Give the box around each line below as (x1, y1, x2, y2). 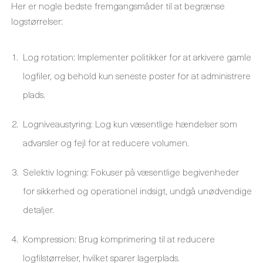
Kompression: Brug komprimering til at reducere (23, 231, 215, 245)
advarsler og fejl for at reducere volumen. (23, 135, 189, 149)
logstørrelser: (11, 14, 63, 28)
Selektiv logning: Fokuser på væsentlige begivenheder (23, 164, 239, 178)
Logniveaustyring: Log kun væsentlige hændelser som (23, 116, 237, 130)
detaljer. (23, 202, 54, 216)
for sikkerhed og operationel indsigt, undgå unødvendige (23, 183, 252, 197)
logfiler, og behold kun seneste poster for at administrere (23, 68, 251, 82)
